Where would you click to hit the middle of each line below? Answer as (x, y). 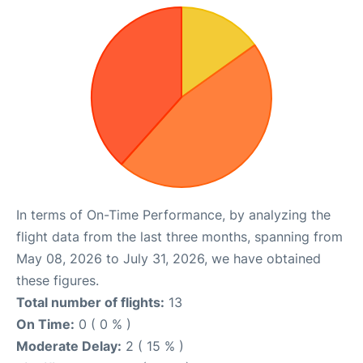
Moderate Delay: (69, 346)
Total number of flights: (90, 302)
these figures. (58, 280)
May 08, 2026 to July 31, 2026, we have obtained (169, 258)
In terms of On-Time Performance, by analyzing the (173, 215)
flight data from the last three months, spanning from (179, 237)
